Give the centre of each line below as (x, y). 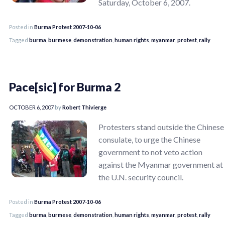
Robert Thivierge (84, 107)
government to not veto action (150, 152)
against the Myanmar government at (161, 164)
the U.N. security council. (141, 177)
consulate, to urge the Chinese (149, 139)
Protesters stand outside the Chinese (161, 127)
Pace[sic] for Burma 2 (65, 87)
